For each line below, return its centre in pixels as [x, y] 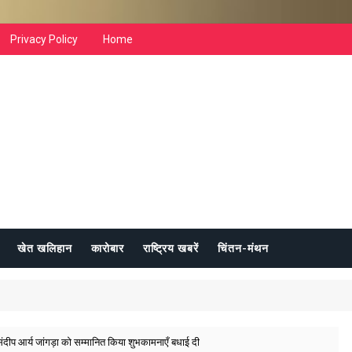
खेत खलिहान [45, 248]
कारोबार [108, 248]
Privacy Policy [44, 39]
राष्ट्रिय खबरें [171, 248]
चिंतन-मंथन [243, 248]
